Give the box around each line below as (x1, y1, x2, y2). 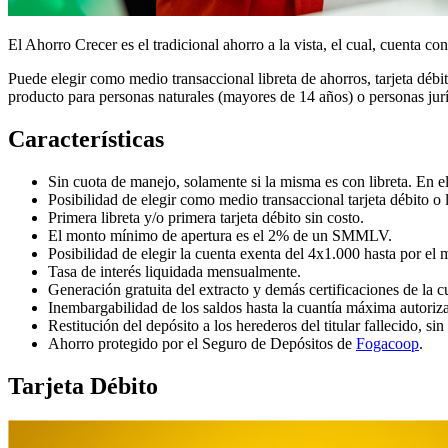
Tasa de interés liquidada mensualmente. (48, 262, 301, 280)
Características (8, 125, 164, 152)
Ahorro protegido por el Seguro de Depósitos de (48, 334, 356, 352)
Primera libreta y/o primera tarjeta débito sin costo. (48, 208, 364, 226)
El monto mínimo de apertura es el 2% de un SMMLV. (48, 226, 392, 244)
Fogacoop (356, 334, 419, 352)
